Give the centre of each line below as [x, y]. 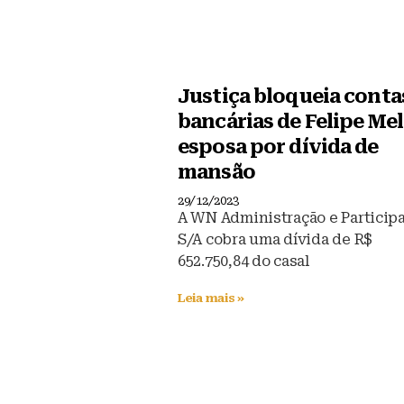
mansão [216, 172]
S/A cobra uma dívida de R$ [275, 239]
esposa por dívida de [278, 147]
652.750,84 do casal [243, 261]
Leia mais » [211, 298]
